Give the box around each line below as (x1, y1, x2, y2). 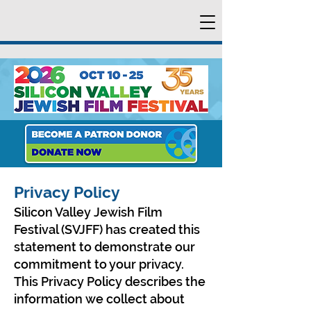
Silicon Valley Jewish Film (14, 205, 162, 219)
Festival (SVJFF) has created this (14, 222, 200, 237)
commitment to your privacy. (14, 257, 184, 271)
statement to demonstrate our (14, 239, 195, 254)
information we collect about (14, 292, 185, 306)
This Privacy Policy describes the (14, 274, 205, 289)
